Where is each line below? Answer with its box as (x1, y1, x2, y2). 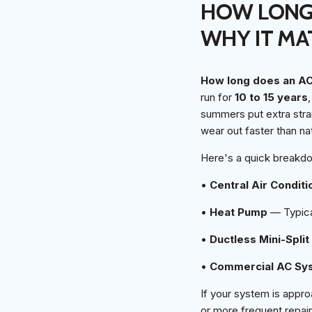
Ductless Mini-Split (210, 233, 309, 247)
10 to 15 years (235, 91, 308, 104)
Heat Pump (210, 205, 267, 219)
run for (201, 91, 235, 104)
